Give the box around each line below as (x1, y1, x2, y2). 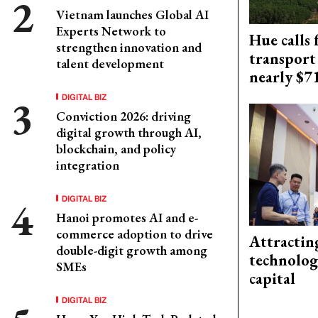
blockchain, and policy (56, 141, 176, 157)
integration (56, 157, 119, 173)
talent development (56, 55, 164, 72)
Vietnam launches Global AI (56, 6, 209, 23)
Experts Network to (56, 23, 166, 39)
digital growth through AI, (56, 124, 202, 141)
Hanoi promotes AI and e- (56, 209, 198, 226)
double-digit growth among (56, 242, 207, 258)
